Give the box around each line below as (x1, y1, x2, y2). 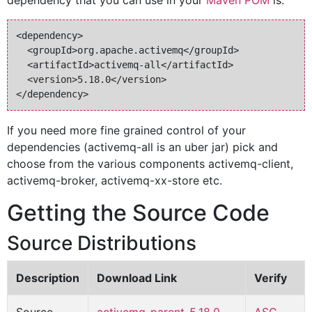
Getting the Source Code (7, 199, 270, 226)
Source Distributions (7, 231, 196, 255)
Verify (254, 271, 287, 285)
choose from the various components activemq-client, (7, 157, 293, 171)
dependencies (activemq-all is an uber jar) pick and (7, 140, 278, 154)
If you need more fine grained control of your (7, 123, 246, 137)
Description (16, 271, 79, 285)
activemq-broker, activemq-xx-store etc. (7, 173, 222, 187)
